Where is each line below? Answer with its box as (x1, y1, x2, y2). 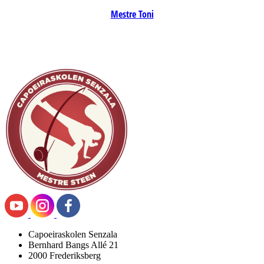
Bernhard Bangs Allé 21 (28, 240, 118, 250)
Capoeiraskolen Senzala (28, 229, 117, 239)
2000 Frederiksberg (28, 250, 101, 260)
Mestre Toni (110, 8, 154, 21)
